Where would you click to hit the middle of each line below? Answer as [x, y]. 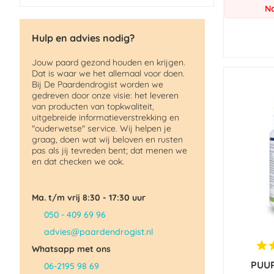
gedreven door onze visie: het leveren [105, 95]
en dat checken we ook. [78, 161]
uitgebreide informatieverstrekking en [106, 117]
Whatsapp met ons [71, 249]
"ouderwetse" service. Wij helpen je [102, 128]
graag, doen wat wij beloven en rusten [107, 139]
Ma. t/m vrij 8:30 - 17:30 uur [89, 198]
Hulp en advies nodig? [83, 38]
